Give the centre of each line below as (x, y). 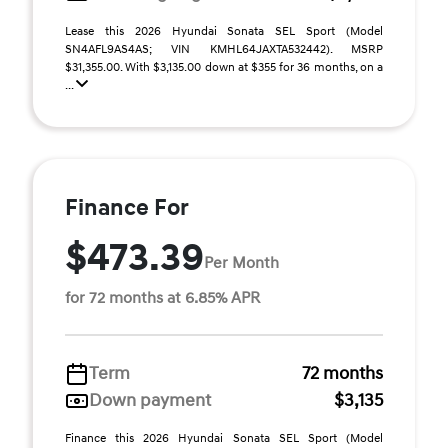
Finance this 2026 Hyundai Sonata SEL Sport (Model (224, 438)
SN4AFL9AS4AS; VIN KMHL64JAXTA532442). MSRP (224, 49)
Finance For (127, 208)
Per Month (241, 262)
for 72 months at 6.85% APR (162, 298)
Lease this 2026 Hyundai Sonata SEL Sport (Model (224, 31)
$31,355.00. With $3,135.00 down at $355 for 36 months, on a (224, 67)
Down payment (150, 400)
